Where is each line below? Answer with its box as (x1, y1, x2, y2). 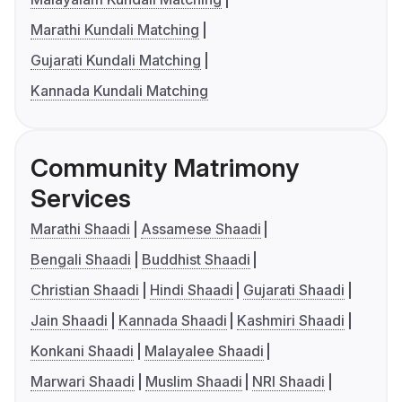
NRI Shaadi (252, 372, 326, 391)
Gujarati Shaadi (243, 281, 345, 300)
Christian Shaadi (31, 281, 139, 300)
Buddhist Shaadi (141, 250, 250, 269)
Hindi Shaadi (149, 281, 233, 300)
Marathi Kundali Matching (31, 21, 199, 39)
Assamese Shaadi (140, 220, 261, 239)
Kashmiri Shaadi (237, 311, 345, 330)
